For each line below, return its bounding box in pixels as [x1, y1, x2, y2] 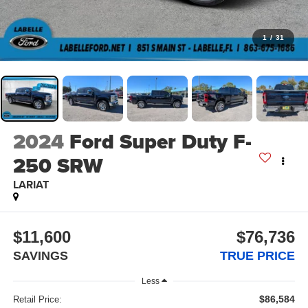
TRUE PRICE [220, 248, 296, 263]
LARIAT [12, 177, 49, 193]
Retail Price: [12, 294, 62, 305]
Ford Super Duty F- [69, 126, 252, 157]
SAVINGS [12, 248, 68, 263]
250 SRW [12, 151, 103, 181]
